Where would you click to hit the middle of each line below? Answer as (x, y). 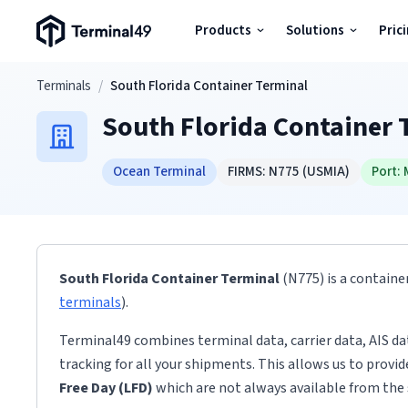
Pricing (43, 179)
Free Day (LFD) (106, 388)
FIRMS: (248, 172)
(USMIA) (326, 172)
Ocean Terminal (159, 172)
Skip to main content (72, 78)
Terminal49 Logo (82, 23)
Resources (53, 237)
